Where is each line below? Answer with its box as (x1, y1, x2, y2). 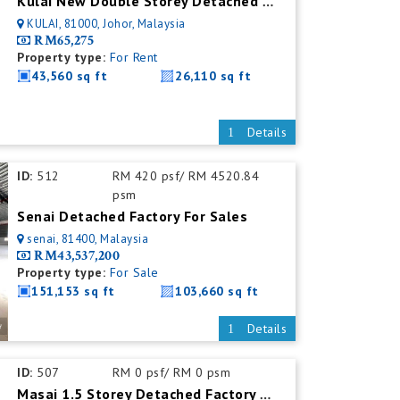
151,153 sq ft (31, 283, 115, 299)
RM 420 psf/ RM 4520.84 (112, 168, 260, 184)
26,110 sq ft (175, 68, 252, 84)
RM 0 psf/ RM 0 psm (112, 364, 231, 380)
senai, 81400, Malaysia (27, 231, 149, 246)
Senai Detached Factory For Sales (17, 207, 248, 225)
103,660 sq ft (175, 283, 259, 299)
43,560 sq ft (31, 68, 108, 84)
